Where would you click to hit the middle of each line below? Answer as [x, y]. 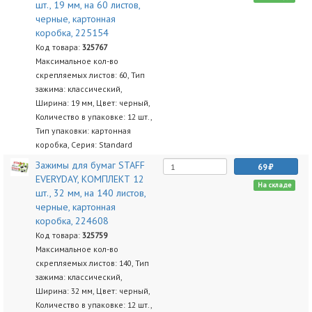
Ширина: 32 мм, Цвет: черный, [92, 291]
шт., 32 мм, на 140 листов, [90, 193]
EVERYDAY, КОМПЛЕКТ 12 [89, 179]
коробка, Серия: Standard [84, 145]
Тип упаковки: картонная [83, 131]
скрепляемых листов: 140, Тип [92, 263]
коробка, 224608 [72, 221]
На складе [274, 185]
